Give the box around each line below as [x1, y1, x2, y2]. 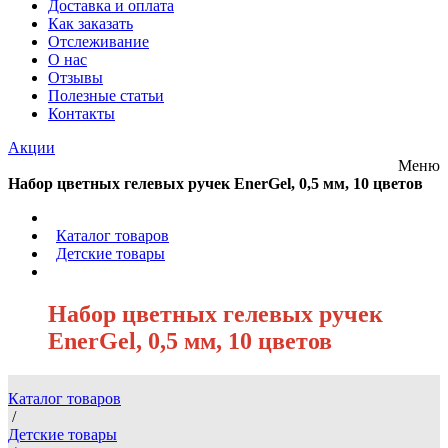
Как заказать [48, 15, 133, 32]
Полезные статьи [48, 87, 164, 104]
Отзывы [48, 69, 103, 86]
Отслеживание [48, 33, 149, 50]
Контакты [48, 105, 115, 122]
